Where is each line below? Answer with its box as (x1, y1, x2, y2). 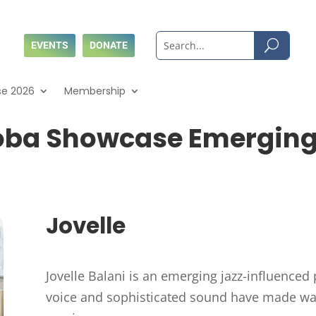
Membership (64, 84, 126, 99)
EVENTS (30, 39, 68, 51)
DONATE (89, 39, 128, 51)
